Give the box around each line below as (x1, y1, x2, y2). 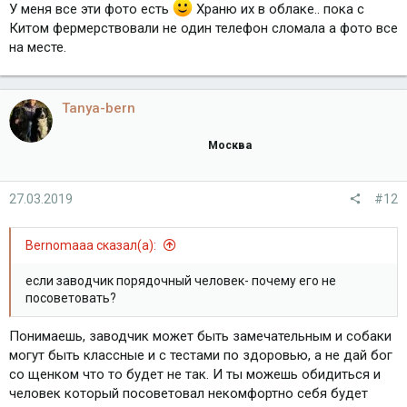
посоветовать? (25, 291, 116, 306)
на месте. (9, 39, 66, 56)
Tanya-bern (62, 100, 135, 117)
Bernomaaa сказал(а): (25, 238, 159, 253)
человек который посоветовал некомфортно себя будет (9, 385, 368, 402)
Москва (208, 138, 252, 153)
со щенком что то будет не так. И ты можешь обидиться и (9, 366, 381, 383)
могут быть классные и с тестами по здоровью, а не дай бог (9, 347, 392, 364)
